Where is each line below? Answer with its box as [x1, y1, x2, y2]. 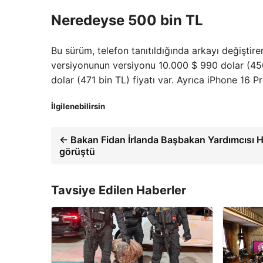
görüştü [59, 146, 95, 158]
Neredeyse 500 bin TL [51, 12, 203, 29]
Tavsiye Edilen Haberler [51, 183, 186, 198]
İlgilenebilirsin [51, 102, 105, 112]
